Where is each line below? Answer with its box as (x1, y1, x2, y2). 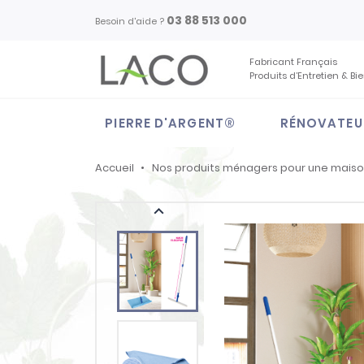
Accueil (95, 160, 134, 175)
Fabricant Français (249, 55, 343, 68)
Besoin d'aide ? (95, 14, 167, 28)
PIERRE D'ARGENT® (105, 115, 236, 132)
